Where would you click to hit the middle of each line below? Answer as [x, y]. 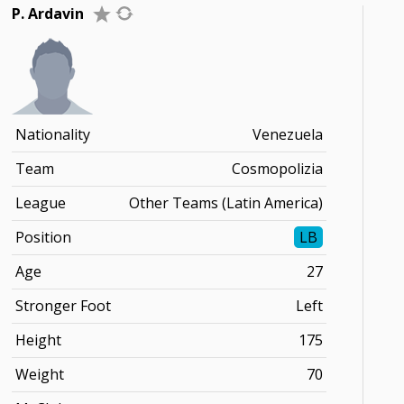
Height [39, 340]
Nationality [53, 134]
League [41, 203]
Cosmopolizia [278, 169]
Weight [40, 374]
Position [44, 237]
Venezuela [288, 134]
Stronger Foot [64, 306]
